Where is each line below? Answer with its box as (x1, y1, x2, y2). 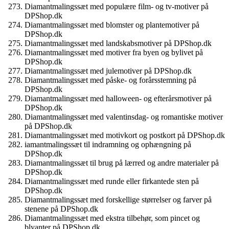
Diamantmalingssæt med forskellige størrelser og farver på (25, 195, 212, 204)
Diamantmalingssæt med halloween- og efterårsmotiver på (25, 94, 212, 103)
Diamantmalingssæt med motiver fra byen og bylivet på (25, 48, 203, 57)
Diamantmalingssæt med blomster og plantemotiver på (25, 20, 199, 29)
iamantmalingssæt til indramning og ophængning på (25, 140, 191, 149)
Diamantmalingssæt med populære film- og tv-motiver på (25, 2, 209, 11)
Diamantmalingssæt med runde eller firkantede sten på (25, 177, 199, 186)
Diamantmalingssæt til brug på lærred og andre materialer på (25, 158, 219, 167)
